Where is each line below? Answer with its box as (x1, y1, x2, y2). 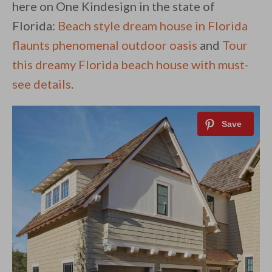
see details (12, 76, 71, 92)
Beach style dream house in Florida (58, 18, 248, 33)
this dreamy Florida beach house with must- (12, 57, 249, 72)
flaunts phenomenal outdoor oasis (12, 38, 197, 53)
